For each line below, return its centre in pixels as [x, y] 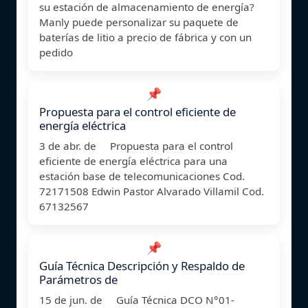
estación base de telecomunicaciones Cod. [142, 176]
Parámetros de [78, 279]
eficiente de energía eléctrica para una [133, 161]
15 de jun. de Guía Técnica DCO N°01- [137, 299]
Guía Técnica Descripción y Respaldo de [142, 265]
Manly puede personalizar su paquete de [139, 22]
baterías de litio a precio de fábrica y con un [145, 37]
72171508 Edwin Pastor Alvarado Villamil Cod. [152, 191]
